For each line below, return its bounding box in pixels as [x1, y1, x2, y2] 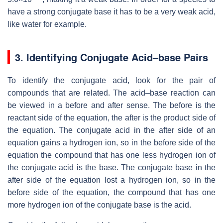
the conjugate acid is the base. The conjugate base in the [7, 163, 216, 172]
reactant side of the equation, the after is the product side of [7, 113, 216, 122]
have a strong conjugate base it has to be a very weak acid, [7, 7, 216, 16]
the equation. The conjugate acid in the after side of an [7, 125, 216, 134]
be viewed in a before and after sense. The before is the [7, 101, 216, 110]
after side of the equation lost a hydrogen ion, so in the [7, 175, 216, 184]
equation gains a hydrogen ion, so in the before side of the [7, 138, 216, 147]
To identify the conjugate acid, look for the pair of [7, 76, 216, 85]
